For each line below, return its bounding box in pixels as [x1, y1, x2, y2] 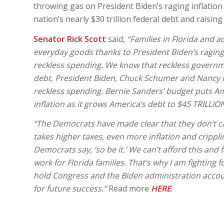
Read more [106, 183, 151, 194]
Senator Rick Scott [33, 33, 106, 44]
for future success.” [33, 183, 106, 194]
